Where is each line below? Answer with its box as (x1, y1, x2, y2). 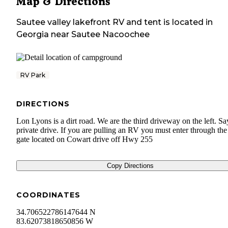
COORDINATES (16, 190, 80, 200)
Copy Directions (107, 162, 154, 170)
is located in (161, 17, 213, 27)
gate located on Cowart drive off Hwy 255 (16, 135, 153, 144)
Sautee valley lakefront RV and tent (16, 17, 161, 27)
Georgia (16, 30, 49, 40)
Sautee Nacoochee (71, 30, 150, 40)
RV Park (20, 71, 45, 79)
